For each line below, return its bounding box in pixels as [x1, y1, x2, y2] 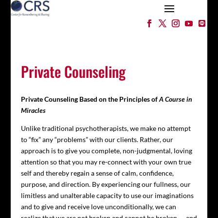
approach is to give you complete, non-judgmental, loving [20, 146, 192, 155]
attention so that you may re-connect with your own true [20, 158, 191, 166]
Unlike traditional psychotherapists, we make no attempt [20, 124, 191, 132]
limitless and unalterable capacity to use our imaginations [20, 191, 194, 200]
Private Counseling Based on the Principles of [20, 95, 159, 103]
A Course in [159, 95, 192, 103]
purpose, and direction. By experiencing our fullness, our [20, 180, 191, 188]
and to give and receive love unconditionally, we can [20, 202, 176, 211]
